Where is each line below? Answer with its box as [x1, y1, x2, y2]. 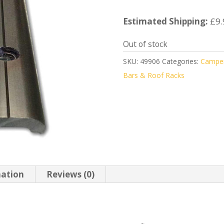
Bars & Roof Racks [122, 70, 184, 80]
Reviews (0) [46, 168, 95, 180]
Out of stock [122, 38, 167, 49]
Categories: [161, 56, 200, 66]
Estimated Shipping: [122, 15, 208, 27]
